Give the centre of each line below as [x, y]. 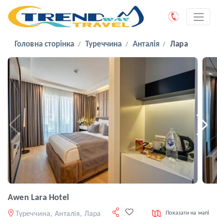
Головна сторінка [45, 45]
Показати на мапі [187, 213]
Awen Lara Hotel [38, 198]
